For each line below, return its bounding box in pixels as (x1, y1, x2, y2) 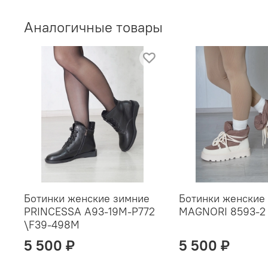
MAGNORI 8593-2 (178, 205, 266, 219)
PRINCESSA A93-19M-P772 (24, 205, 155, 219)
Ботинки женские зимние (24, 191, 150, 206)
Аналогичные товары (24, 17, 163, 36)
